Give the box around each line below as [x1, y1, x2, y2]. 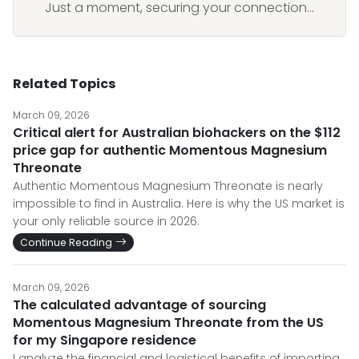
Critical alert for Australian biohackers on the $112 [13, 123, 341, 142]
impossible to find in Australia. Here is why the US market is [13, 196, 345, 212]
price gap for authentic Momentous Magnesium [13, 141, 327, 159]
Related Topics [13, 75, 115, 93]
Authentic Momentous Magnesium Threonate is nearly [13, 178, 323, 194]
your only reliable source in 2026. [13, 213, 200, 229]
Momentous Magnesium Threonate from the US [13, 313, 324, 332]
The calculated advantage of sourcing [13, 296, 266, 314]
